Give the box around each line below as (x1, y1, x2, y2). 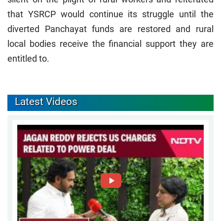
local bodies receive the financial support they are (7, 38, 214, 49)
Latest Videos (15, 95, 77, 108)
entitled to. (7, 53, 49, 64)
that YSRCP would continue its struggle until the (7, 8, 214, 19)
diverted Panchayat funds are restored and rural (7, 23, 214, 34)
